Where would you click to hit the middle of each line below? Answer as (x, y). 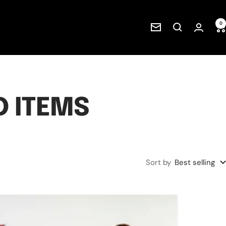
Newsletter (170, 29)
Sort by (158, 162)
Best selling (195, 162)
